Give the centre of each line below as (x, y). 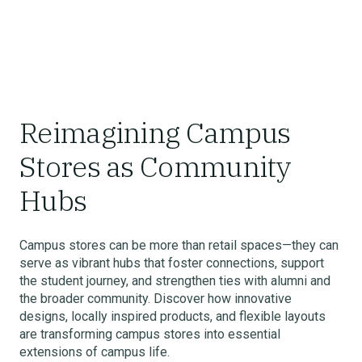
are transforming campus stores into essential (150, 334)
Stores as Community (156, 166)
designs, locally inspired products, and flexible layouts (173, 316)
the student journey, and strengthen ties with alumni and (175, 281)
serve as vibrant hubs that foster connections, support (172, 263)
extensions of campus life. (95, 352)
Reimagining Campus (155, 133)
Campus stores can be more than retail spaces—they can (179, 245)
